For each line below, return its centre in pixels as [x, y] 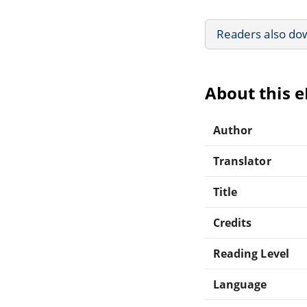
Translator [242, 161]
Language [240, 284]
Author [233, 130]
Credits [233, 222]
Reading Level [251, 253]
